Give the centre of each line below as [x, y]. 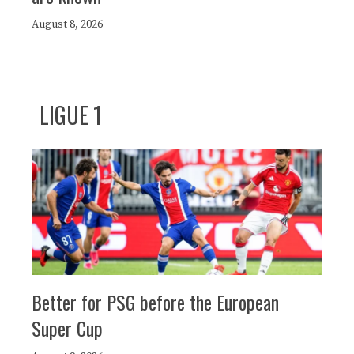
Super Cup [67, 328]
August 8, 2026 [67, 25]
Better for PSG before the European [155, 302]
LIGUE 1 [71, 115]
